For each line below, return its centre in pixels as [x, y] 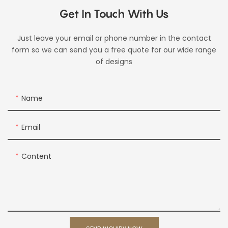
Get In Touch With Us [114, 14]
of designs [114, 62]
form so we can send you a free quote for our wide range [114, 50]
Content [36, 156]
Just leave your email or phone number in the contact [114, 38]
